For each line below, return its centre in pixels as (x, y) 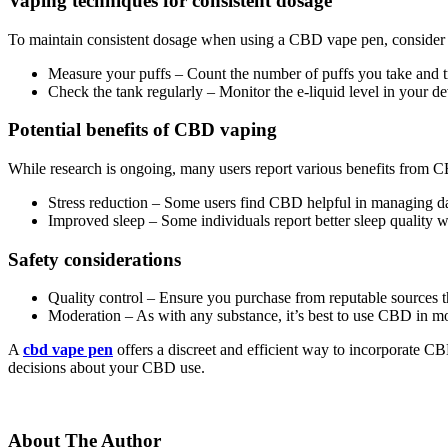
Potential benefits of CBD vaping (142, 130)
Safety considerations (94, 259)
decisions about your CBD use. (106, 368)
